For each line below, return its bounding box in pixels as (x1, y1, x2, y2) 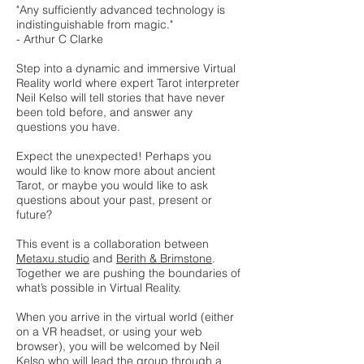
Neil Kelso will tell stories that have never (16, 90, 225, 105)
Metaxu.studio (16, 251, 89, 266)
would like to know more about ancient (16, 163, 215, 178)
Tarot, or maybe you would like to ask (16, 178, 208, 193)
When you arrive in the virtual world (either (16, 310, 234, 324)
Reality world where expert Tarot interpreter (16, 76, 240, 90)
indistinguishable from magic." (16, 17, 173, 32)
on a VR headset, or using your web (16, 324, 202, 339)
